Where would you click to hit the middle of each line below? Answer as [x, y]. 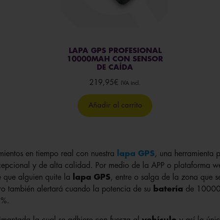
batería [168, 189]
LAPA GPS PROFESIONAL [115, 51]
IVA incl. [131, 83]
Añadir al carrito [115, 105]
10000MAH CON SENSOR [115, 59]
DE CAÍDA [115, 67]
